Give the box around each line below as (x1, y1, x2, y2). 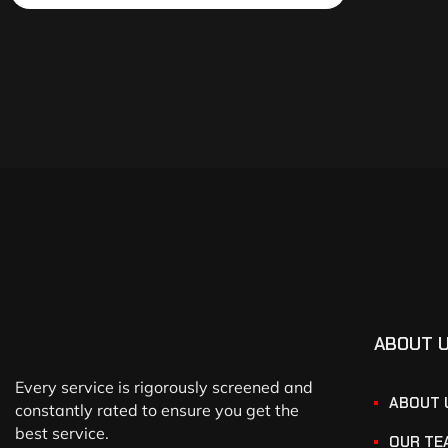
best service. (15, 423, 109, 444)
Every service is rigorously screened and (15, 377, 313, 398)
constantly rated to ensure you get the (15, 400, 299, 421)
